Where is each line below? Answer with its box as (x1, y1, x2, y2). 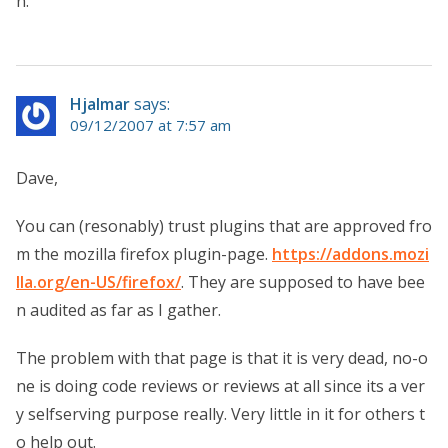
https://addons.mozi (272, 242, 429, 265)
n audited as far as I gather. (16, 298, 221, 321)
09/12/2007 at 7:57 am (70, 114, 231, 135)
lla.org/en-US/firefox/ (16, 270, 181, 293)
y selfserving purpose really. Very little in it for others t (16, 402, 425, 425)
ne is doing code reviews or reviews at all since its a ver (16, 374, 425, 397)
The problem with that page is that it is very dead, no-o (16, 346, 428, 369)
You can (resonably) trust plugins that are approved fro (16, 214, 432, 237)
